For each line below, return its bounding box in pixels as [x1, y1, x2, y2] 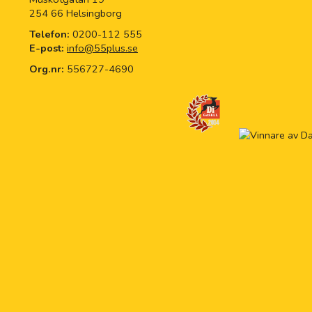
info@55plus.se [67, 41, 138, 56]
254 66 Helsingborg [29, 6, 122, 21]
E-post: [29, 41, 64, 56]
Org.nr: [29, 62, 64, 77]
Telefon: [29, 27, 72, 42]
